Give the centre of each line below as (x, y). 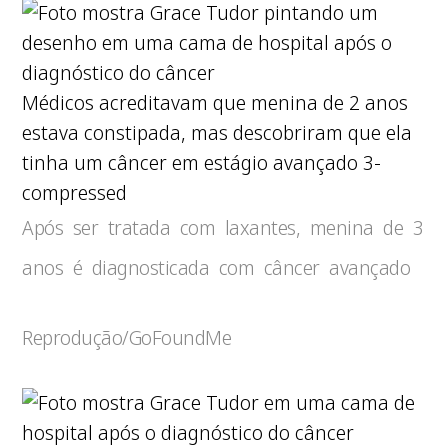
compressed (75, 192)
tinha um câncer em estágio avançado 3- (202, 162)
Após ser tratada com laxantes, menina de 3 (223, 227)
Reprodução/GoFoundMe (127, 337)
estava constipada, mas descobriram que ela (217, 132)
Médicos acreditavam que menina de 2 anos (215, 102)
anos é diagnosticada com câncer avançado (216, 267)
